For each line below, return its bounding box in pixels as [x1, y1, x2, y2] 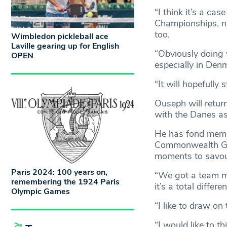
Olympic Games [11, 185, 70, 197]
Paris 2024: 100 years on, [11, 166, 107, 178]
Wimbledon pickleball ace [11, 31, 108, 43]
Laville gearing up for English [11, 41, 119, 52]
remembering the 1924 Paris [11, 176, 120, 187]
